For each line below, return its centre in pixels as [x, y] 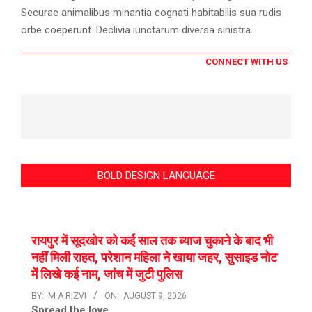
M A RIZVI [67, 296]
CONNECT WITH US [247, 62]
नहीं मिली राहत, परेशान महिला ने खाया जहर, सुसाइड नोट [154, 258]
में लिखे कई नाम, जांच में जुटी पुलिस [107, 274]
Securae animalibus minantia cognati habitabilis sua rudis [151, 12]
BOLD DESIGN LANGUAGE [156, 176]
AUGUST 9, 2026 [155, 296]
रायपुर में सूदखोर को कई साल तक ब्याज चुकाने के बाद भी [152, 241]
